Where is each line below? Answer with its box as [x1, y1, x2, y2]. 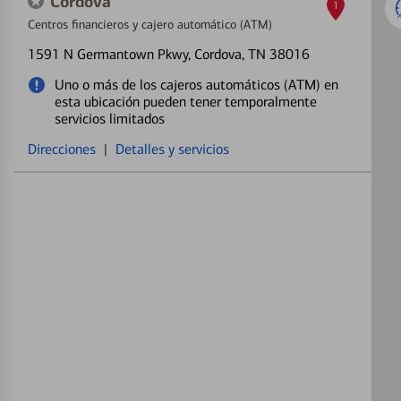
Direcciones [28, 141, 96, 158]
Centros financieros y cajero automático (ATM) [28, 17, 272, 32]
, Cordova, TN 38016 [188, 46, 310, 63]
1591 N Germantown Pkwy [28, 46, 188, 63]
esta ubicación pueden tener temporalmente [55, 93, 317, 110]
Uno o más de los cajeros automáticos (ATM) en [55, 76, 338, 93]
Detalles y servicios [115, 141, 229, 158]
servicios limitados [55, 110, 165, 127]
